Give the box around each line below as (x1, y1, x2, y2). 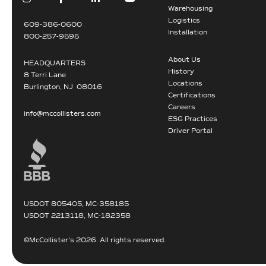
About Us (168, 55, 201, 64)
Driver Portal (168, 126, 213, 135)
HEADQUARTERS (24, 59, 85, 67)
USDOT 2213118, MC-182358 (24, 211, 131, 220)
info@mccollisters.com (24, 109, 101, 118)
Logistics (168, 16, 201, 24)
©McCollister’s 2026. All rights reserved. (24, 236, 166, 244)
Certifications (168, 91, 216, 99)
